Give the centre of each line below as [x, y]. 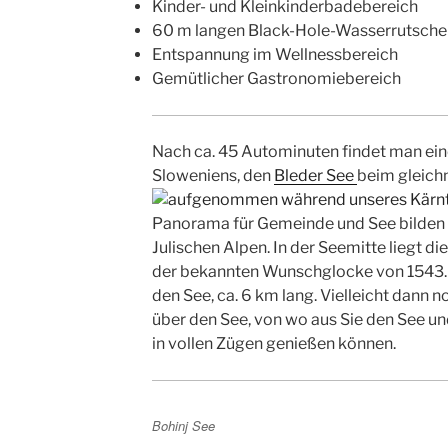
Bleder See [315, 176]
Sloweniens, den [212, 176]
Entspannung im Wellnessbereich [274, 55]
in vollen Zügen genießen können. [273, 344]
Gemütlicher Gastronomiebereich [276, 79]
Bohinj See [183, 425]
